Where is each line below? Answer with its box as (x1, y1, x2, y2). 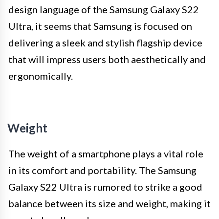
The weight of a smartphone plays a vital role (8, 147, 203, 159)
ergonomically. (8, 69, 73, 82)
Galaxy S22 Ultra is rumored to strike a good (8, 180, 202, 193)
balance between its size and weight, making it (8, 197, 211, 209)
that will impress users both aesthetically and (8, 53, 206, 65)
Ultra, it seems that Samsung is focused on (8, 20, 192, 32)
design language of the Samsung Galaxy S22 (8, 3, 199, 15)
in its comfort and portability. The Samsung (8, 164, 197, 176)
